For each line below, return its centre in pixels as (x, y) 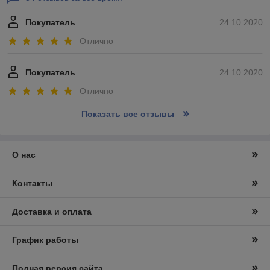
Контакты (32, 184)
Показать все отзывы (127, 114)
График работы (45, 240)
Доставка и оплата (52, 212)
